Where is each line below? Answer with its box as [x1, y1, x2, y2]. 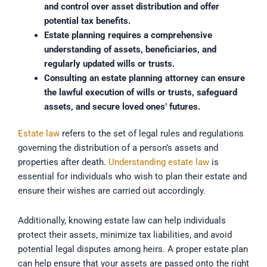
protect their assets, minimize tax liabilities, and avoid [18, 229, 232, 241]
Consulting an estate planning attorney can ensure [44, 72, 245, 83]
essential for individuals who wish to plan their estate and [18, 171, 247, 182]
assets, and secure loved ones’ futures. [44, 101, 200, 112]
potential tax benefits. [44, 15, 131, 26]
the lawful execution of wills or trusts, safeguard [44, 86, 237, 98]
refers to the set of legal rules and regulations [60, 128, 244, 139]
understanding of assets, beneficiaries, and [44, 44, 216, 55]
